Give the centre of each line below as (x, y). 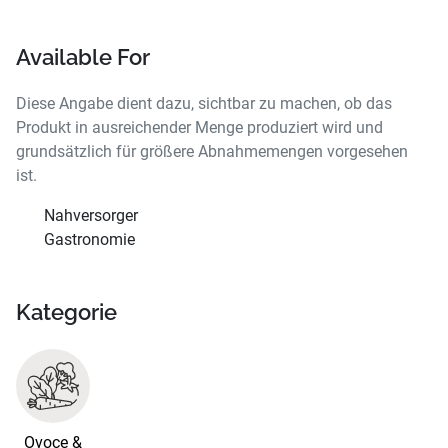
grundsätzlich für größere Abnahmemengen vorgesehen (212, 152)
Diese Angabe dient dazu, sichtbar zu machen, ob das (204, 104)
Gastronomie (89, 240)
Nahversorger (91, 216)
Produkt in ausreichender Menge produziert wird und (199, 128)
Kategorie (66, 313)
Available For (83, 57)
